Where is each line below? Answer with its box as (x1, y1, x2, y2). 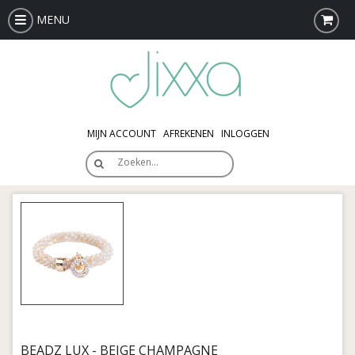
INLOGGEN (221, 127, 269, 140)
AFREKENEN (163, 127, 214, 140)
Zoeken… (117, 155, 158, 169)
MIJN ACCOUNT (87, 127, 156, 140)
